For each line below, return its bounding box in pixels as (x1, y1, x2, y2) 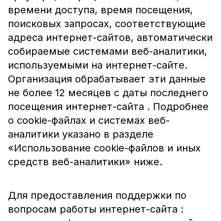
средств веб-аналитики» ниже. (8, 156, 162, 168)
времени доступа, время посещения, (8, 4, 193, 16)
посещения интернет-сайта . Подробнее (8, 101, 209, 112)
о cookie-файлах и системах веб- (8, 114, 170, 126)
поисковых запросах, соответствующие (8, 18, 206, 30)
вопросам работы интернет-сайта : (8, 203, 184, 215)
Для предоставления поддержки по (8, 189, 186, 201)
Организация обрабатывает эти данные (8, 73, 206, 85)
